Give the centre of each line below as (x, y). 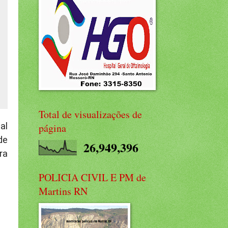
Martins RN (63, 191)
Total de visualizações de (90, 114)
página (52, 128)
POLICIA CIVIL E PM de (92, 177)
